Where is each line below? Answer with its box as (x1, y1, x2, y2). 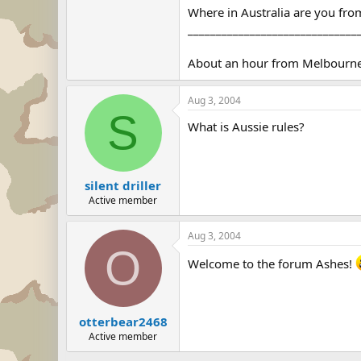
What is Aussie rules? (188, 118, 305, 135)
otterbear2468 (78, 313, 168, 330)
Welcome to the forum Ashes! (188, 255, 355, 272)
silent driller (85, 177, 161, 193)
